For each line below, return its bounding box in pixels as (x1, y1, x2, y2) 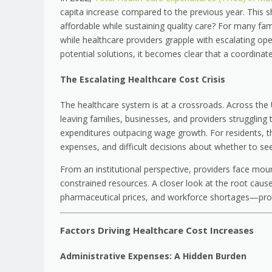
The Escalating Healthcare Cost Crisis (60, 73, 225, 85)
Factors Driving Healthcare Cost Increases (60, 224, 254, 237)
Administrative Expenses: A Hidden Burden (60, 250, 246, 262)
